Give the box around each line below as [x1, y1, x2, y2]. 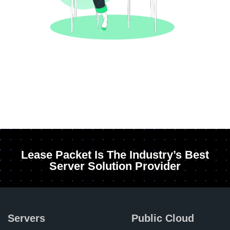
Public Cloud [131, 213, 194, 224]
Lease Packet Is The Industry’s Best [21, 148, 209, 162]
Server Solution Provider [49, 160, 181, 173]
